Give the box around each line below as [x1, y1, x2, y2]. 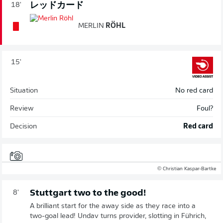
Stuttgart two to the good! [30, 188, 146, 198]
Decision [10, 122, 37, 130]
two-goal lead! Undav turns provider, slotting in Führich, [30, 212, 206, 220]
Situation [10, 87, 38, 95]
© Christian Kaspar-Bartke [157, 166, 216, 172]
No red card [175, 87, 213, 95]
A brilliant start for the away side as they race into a [30, 202, 196, 210]
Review [10, 105, 33, 112]
